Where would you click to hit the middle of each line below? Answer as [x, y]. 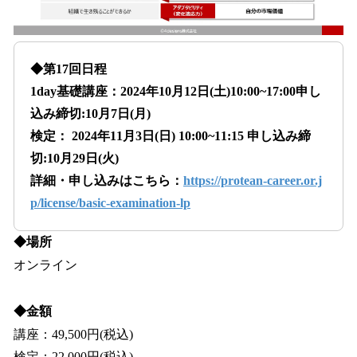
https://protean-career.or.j [253, 181]
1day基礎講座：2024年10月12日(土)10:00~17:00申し [176, 92]
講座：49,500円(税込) [73, 334]
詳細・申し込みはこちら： [107, 181]
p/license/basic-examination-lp [110, 203]
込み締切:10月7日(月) [90, 114]
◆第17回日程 [69, 69]
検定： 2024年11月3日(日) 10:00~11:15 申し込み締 [171, 136]
